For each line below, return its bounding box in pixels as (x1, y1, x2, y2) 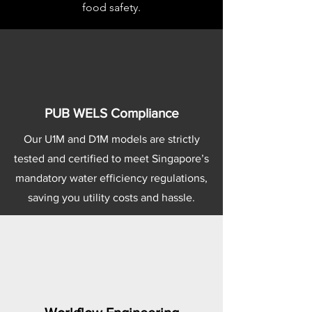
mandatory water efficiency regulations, (15, 172, 208, 185)
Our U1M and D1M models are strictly (23, 133, 200, 146)
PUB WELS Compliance (44, 106, 179, 121)
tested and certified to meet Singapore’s (14, 153, 209, 165)
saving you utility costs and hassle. (28, 192, 195, 204)
